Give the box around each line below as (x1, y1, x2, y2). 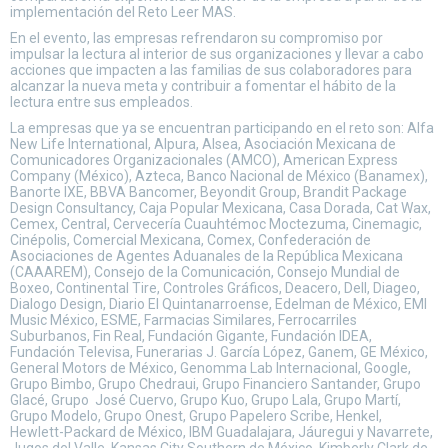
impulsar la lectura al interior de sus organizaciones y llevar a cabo (10, 46, 424, 62)
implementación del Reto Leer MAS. (10, 4, 236, 20)
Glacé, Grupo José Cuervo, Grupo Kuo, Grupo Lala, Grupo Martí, (10, 392, 401, 408)
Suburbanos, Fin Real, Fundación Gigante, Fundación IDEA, (10, 328, 372, 344)
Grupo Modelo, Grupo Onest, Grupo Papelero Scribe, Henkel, (10, 408, 382, 424)
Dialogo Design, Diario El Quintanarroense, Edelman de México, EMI (10, 296, 427, 312)
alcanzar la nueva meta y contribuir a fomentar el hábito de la (10, 78, 396, 94)
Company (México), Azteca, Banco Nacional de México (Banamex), (10, 168, 428, 184)
